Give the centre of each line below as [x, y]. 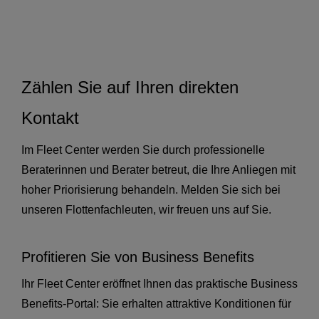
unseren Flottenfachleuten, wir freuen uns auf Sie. [146, 210]
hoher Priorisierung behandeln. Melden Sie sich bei [151, 190]
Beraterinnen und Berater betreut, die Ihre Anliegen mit [158, 170]
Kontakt [50, 118]
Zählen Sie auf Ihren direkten [130, 88]
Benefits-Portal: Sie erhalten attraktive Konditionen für [156, 304]
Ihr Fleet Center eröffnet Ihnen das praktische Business [159, 284]
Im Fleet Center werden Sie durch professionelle [143, 150]
